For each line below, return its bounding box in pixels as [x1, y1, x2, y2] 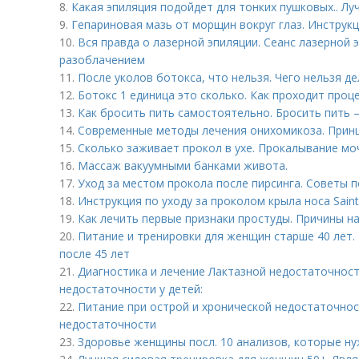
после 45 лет [59, 246, 130, 261]
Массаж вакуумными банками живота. [78, 158, 288, 173]
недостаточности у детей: [59, 281, 203, 296]
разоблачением [59, 52, 145, 67]
